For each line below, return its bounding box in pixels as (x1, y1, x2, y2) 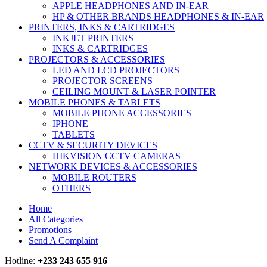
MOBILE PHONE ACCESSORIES (52, 107, 191, 118)
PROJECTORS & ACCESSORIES (29, 54, 165, 64)
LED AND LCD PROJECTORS (52, 64, 179, 75)
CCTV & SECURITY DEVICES (29, 139, 157, 150)
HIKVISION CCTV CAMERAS (52, 150, 181, 161)
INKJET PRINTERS (52, 32, 133, 43)
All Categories (29, 213, 83, 224)
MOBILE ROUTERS (52, 172, 136, 182)
